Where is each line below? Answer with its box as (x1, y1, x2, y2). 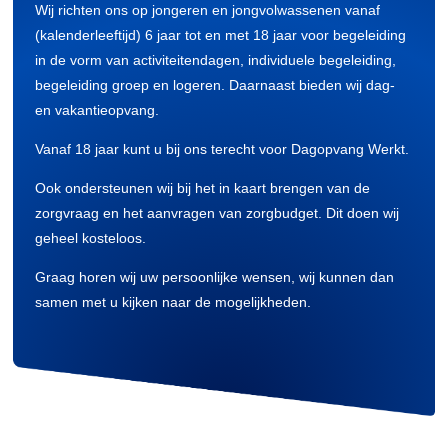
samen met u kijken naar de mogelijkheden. (34, 293, 311, 310)
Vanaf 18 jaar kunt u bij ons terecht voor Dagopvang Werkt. (34, 140, 409, 157)
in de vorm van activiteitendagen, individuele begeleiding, (34, 51, 396, 68)
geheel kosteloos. (34, 229, 146, 246)
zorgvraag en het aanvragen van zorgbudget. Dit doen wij (34, 204, 399, 221)
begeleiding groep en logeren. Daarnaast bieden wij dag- (34, 76, 395, 93)
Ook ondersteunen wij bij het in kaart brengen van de (34, 179, 370, 196)
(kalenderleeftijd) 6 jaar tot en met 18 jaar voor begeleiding (34, 26, 406, 43)
